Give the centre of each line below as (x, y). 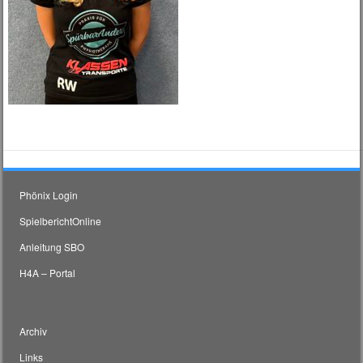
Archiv (34, 331)
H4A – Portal (48, 272)
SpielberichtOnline (61, 220)
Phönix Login (49, 194)
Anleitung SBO (52, 246)
